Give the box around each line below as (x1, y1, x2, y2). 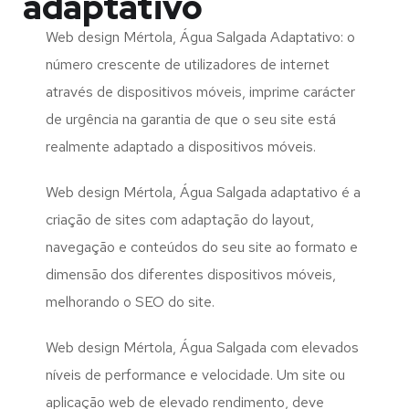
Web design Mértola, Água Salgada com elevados (46, 338, 359, 358)
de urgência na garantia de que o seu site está (46, 110, 336, 130)
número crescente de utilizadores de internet (46, 55, 330, 75)
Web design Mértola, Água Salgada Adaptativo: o (46, 27, 355, 47)
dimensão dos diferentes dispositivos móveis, (46, 265, 336, 285)
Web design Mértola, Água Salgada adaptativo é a (46, 183, 361, 203)
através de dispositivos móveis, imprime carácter (46, 82, 355, 102)
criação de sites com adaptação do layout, (46, 210, 314, 230)
